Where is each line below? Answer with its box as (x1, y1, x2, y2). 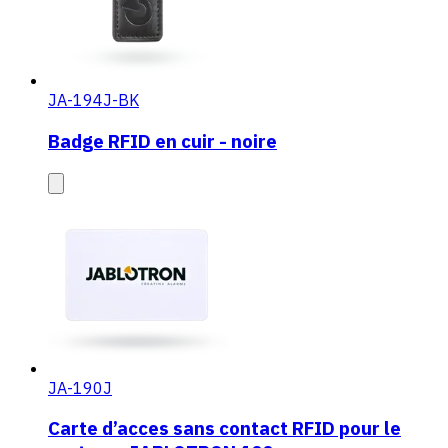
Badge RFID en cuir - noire (48, 128, 277, 153)
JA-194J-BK (48, 90, 139, 111)
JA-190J (48, 377, 112, 398)
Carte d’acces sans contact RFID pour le (48, 416, 401, 441)
